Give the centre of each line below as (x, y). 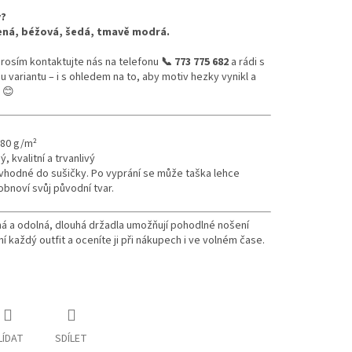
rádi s (252, 62)
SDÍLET (71, 339)
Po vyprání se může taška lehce (165, 174)
